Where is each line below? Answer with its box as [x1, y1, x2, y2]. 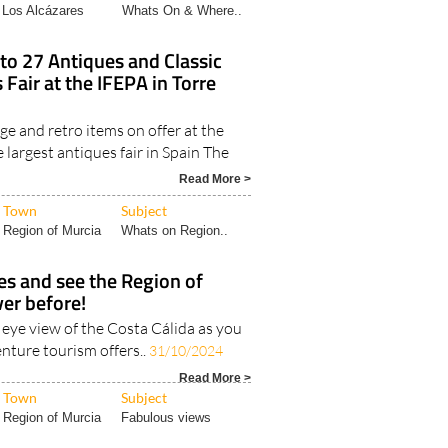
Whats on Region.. [121, 223, 229, 239]
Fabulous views [121, 410, 212, 426]
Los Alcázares [2, 3, 85, 19]
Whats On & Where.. [122, 3, 243, 19]
